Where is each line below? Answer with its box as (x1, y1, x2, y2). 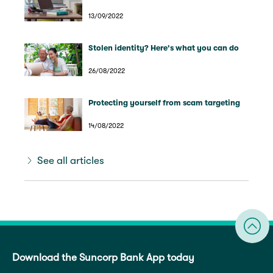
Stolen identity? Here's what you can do (88, 43, 239, 52)
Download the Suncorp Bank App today (12, 252, 194, 264)
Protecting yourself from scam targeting (88, 98, 240, 108)
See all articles (37, 155, 104, 167)
